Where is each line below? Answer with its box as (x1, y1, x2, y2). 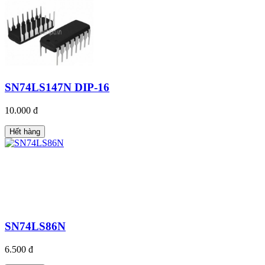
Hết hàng (9, 127, 40, 137)
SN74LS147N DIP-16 (5, 81, 109, 94)
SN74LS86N (5, 219, 66, 232)
